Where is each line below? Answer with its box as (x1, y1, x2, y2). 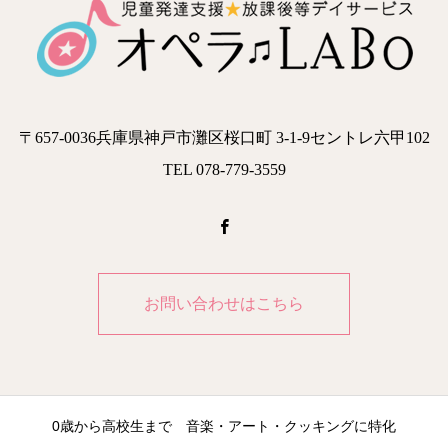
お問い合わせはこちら (144, 295, 304, 312)
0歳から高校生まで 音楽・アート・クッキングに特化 (52, 418, 396, 434)
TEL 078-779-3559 (162, 161, 286, 178)
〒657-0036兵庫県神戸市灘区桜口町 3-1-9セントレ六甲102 (18, 129, 430, 146)
